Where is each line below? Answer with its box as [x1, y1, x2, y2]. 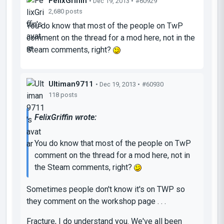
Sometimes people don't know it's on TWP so [26, 184, 185, 194]
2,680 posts [48, 7, 82, 15]
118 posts [48, 90, 77, 98]
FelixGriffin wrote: [34, 112, 96, 122]
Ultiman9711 [48, 79, 93, 88]
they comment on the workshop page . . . [26, 196, 166, 206]
